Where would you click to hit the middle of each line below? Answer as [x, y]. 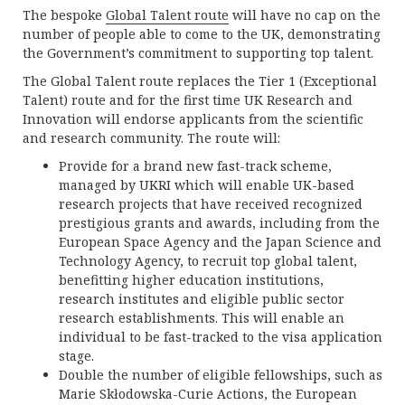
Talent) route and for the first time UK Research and [188, 100]
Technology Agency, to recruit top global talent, [208, 261]
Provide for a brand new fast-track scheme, [195, 166]
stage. [76, 356]
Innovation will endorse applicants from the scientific [193, 119]
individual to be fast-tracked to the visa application [221, 337]
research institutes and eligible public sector [202, 299]
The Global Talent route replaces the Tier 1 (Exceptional [200, 81]
